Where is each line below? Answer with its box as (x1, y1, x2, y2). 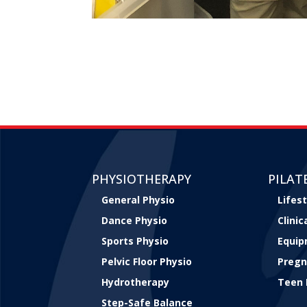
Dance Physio (101, 214, 168, 228)
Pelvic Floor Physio (101, 255, 193, 269)
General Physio (101, 193, 175, 207)
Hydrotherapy (101, 275, 170, 289)
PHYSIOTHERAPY (92, 171, 192, 188)
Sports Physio (101, 234, 169, 248)
